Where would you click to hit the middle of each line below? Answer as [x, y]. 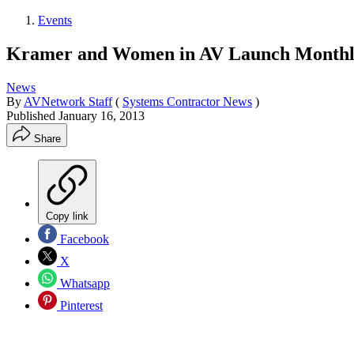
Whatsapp [83, 283]
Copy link [67, 216]
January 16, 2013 [102, 115]
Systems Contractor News [187, 101]
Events [55, 20]
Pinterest [80, 305]
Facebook [83, 239]
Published [32, 115]
